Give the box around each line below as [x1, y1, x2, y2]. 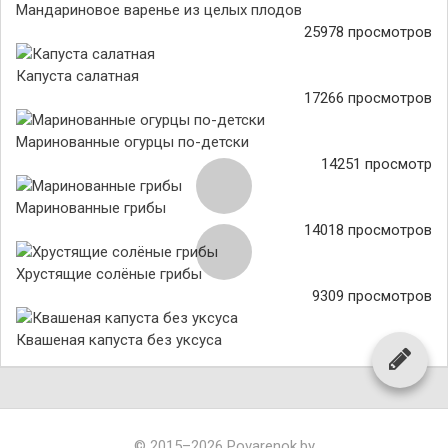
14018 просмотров [304, 221, 432, 239]
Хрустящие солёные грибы [16, 265, 202, 283]
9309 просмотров [312, 287, 432, 305]
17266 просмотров [304, 89, 432, 107]
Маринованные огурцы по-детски [16, 133, 249, 151]
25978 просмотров [304, 23, 432, 41]
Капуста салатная [16, 67, 139, 85]
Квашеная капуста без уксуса [16, 331, 222, 349]
